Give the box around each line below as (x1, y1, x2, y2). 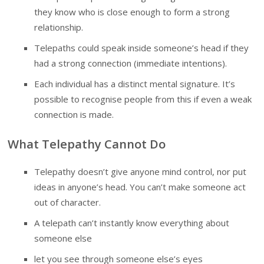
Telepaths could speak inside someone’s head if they (34, 42, 249, 54)
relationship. (34, 21, 84, 34)
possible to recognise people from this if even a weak (34, 93, 252, 105)
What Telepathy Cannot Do (8, 136, 166, 153)
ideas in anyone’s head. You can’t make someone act (34, 180, 246, 193)
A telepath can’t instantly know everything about (34, 216, 230, 229)
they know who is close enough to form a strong (34, 6, 230, 18)
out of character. (34, 196, 101, 208)
